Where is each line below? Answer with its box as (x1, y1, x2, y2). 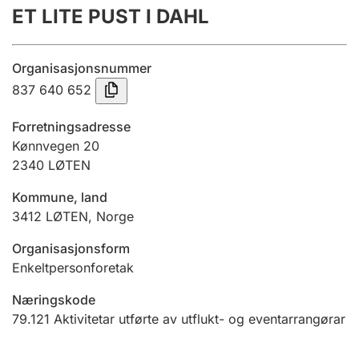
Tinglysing (27, 99, 95, 115)
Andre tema (27, 300, 103, 316)
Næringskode (12, 292, 95, 308)
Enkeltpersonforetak (12, 260, 134, 276)
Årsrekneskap (27, 21, 118, 37)
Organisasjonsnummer (12, 60, 151, 76)
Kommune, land (12, 189, 107, 205)
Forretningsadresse (12, 119, 131, 135)
